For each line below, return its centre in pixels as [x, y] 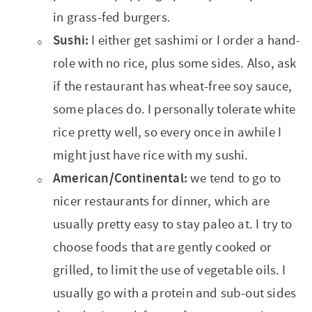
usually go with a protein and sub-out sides [175, 294]
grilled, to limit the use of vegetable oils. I [170, 271]
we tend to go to [236, 179]
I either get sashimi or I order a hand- [196, 41]
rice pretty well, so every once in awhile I [167, 133]
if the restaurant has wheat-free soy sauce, [173, 87]
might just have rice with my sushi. [151, 156]
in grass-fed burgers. [112, 18]
